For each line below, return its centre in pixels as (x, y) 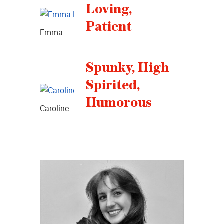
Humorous (119, 103)
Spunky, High (127, 68)
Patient (109, 27)
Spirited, (113, 85)
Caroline (55, 108)
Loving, (109, 9)
